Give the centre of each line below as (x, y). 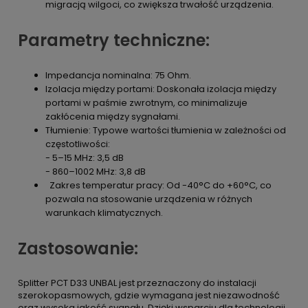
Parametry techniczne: (114, 40)
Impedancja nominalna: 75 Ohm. (118, 75)
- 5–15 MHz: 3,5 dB (85, 158)
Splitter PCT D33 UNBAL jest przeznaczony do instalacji (137, 283)
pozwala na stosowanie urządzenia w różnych (149, 199)
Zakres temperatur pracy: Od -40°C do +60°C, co (158, 185)
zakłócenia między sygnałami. (113, 117)
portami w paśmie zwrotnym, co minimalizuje (146, 103)
